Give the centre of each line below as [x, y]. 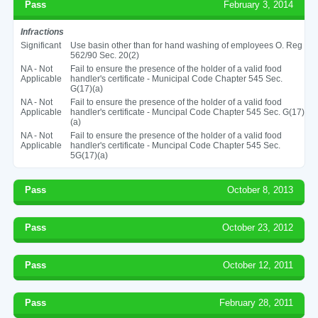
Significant [40, 45]
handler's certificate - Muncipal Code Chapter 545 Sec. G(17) [187, 112]
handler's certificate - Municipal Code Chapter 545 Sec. [176, 78]
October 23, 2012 [258, 227]
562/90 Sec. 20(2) [104, 55]
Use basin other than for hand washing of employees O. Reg [186, 45]
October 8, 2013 [261, 190]
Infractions [42, 32]
